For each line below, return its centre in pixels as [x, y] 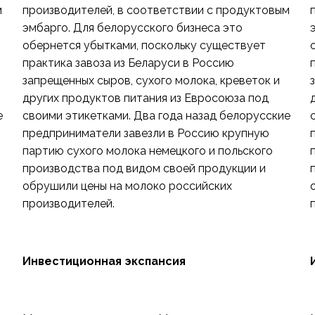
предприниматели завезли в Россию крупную [146, 133]
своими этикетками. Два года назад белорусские [156, 116]
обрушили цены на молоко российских [127, 186]
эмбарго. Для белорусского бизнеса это [132, 28]
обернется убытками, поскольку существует [144, 45]
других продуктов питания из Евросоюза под [145, 98]
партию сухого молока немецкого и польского [147, 151]
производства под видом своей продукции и [144, 168]
